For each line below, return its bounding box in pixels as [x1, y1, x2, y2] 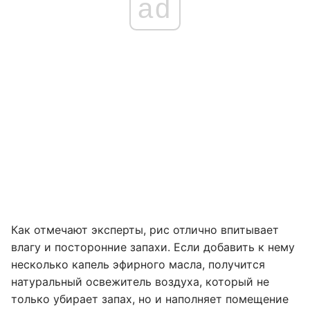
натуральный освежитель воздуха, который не [11, 275, 269, 289]
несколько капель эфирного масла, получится [11, 257, 265, 271]
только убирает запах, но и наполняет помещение [11, 292, 289, 306]
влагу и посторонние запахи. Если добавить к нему [11, 240, 295, 254]
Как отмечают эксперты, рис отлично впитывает [11, 223, 279, 237]
